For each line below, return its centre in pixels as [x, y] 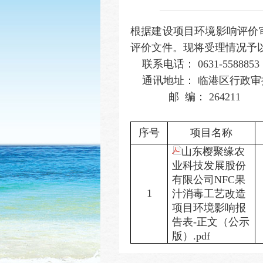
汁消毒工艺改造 [209, 193]
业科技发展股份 [209, 165]
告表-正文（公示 [211, 222]
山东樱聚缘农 [213, 151]
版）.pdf [191, 236]
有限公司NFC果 [209, 179]
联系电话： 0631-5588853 [195, 64]
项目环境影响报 [209, 208]
